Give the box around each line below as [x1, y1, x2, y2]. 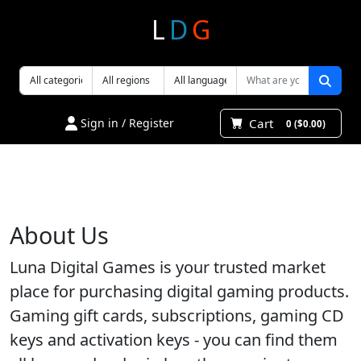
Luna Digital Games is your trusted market [10, 256, 326, 278]
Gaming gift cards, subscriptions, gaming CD [10, 305, 344, 326]
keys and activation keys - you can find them [10, 329, 338, 351]
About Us [10, 219, 109, 251]
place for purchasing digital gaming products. [10, 280, 349, 302]
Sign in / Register [77, 115, 175, 131]
